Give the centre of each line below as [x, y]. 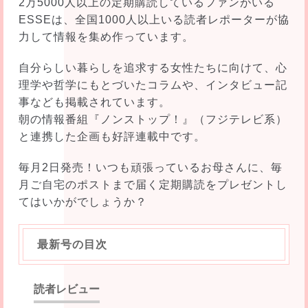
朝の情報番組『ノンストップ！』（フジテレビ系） [153, 119]
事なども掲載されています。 [94, 102]
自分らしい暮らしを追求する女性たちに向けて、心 [153, 67]
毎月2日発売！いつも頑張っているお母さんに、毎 [150, 167]
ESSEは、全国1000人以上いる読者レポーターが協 [154, 19]
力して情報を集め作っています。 [106, 36]
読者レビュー [66, 289]
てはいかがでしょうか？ [82, 201]
